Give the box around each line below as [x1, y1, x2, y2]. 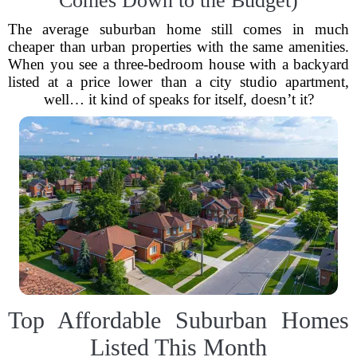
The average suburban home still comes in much [8, 21, 349, 37]
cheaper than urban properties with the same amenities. [8, 38, 349, 55]
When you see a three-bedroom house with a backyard [8, 56, 349, 73]
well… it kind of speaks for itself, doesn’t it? [43, 91, 314, 108]
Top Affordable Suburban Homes [8, 307, 349, 333]
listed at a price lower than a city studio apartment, [8, 73, 349, 90]
